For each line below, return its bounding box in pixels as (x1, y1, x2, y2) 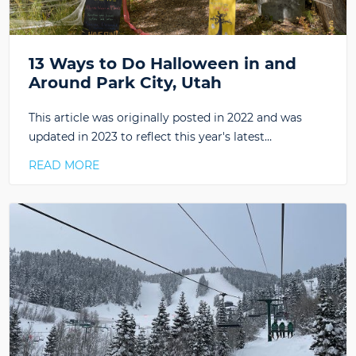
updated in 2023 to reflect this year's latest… (29, 130, 272, 145)
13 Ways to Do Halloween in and (29, 54, 296, 74)
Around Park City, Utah (29, 73, 222, 93)
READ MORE (29, 158, 99, 173)
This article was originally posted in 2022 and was (29, 110, 302, 126)
